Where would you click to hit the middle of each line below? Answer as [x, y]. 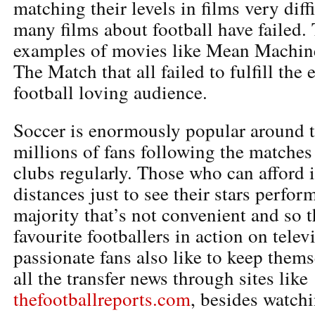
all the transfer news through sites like [161, 277]
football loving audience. [110, 92]
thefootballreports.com [102, 298]
